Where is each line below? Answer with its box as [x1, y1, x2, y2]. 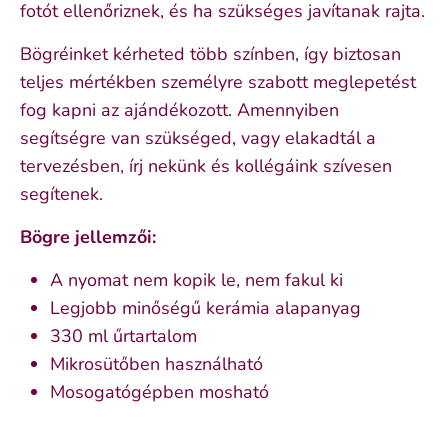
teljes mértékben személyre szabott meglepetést [20, 69, 416, 94]
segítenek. [20, 181, 103, 206]
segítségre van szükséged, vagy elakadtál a [20, 125, 376, 150]
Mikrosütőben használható [50, 351, 263, 376]
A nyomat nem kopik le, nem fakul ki [50, 267, 343, 292]
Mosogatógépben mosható [50, 379, 269, 404]
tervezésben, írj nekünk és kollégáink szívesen [20, 153, 392, 178]
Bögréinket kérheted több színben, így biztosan [20, 41, 401, 66]
